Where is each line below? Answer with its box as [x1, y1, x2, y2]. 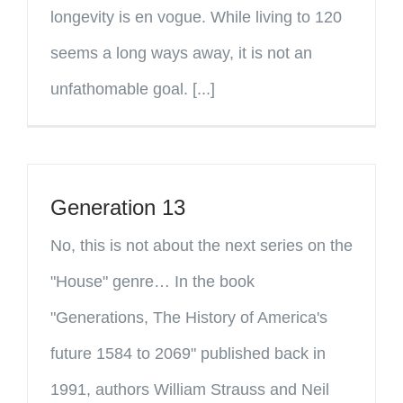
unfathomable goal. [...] [50, 80, 215, 98]
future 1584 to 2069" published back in [50, 345, 326, 363]
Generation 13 [50, 195, 185, 219]
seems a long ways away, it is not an [50, 44, 312, 62]
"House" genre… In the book [50, 273, 255, 291]
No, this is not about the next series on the [50, 237, 353, 255]
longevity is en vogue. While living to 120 [50, 8, 342, 26]
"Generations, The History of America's [50, 309, 327, 327]
